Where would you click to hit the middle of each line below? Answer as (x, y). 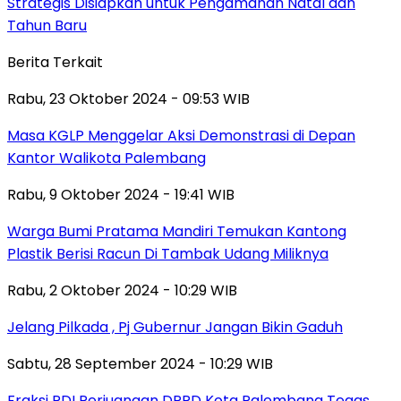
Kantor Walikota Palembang (107, 158)
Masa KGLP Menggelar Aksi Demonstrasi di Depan (181, 135)
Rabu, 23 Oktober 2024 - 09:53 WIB (128, 98)
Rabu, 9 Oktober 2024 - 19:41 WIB (121, 194)
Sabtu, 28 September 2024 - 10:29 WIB (140, 363)
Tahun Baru (47, 25)
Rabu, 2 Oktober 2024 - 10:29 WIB (122, 290)
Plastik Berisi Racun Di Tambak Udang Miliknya (168, 253)
